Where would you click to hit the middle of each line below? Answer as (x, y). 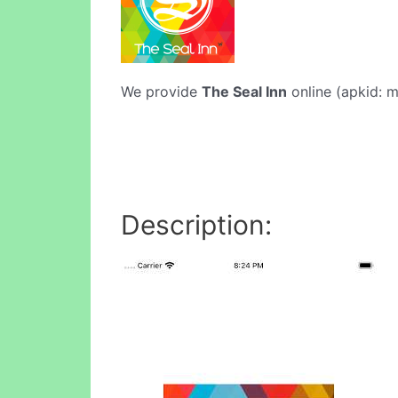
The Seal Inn (244, 92)
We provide (161, 92)
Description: (196, 224)
